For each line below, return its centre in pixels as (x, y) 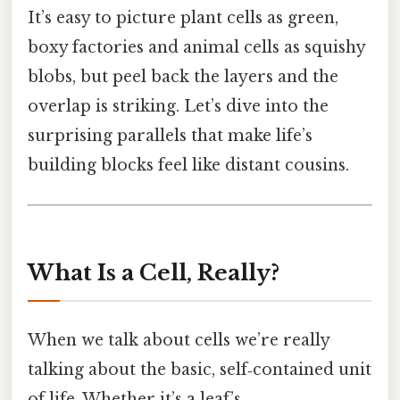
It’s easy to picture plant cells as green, (183, 18)
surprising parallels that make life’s (170, 136)
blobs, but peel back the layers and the (183, 77)
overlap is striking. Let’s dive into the (178, 107)
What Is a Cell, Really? (154, 273)
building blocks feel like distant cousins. (188, 166)
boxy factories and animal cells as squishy (196, 48)
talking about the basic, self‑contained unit (200, 369)
